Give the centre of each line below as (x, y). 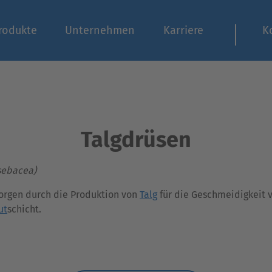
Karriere (184, 30)
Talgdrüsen (136, 140)
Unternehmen (100, 30)
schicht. (24, 209)
